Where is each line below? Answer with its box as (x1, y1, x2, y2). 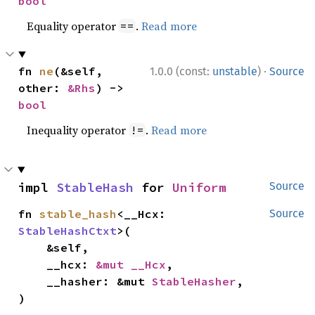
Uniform (172, 179, 226, 195)
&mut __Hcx (96, 257, 167, 271)
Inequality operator (27, 122, 129, 138)
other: (18, 80, 68, 95)
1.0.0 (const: (150, 64, 212, 78)
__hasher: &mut (46, 274, 153, 288)
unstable (212, 64, 257, 78)
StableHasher (152, 274, 237, 288)
